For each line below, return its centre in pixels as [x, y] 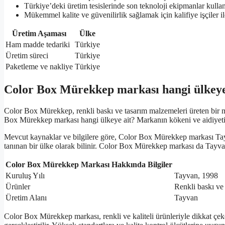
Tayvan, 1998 [196, 176]
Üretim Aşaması [39, 34]
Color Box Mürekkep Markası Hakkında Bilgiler [89, 165]
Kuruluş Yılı [25, 176]
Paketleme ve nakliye [39, 67]
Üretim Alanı [26, 198]
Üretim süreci [27, 56]
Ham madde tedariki [38, 45]
